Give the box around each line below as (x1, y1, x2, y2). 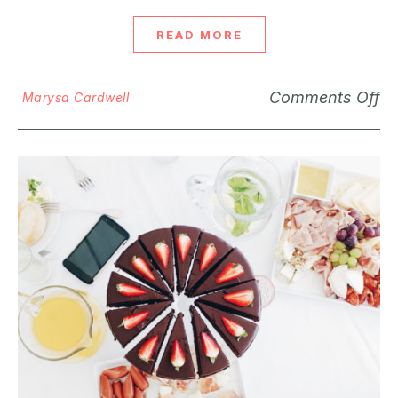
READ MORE (155, 28, 243, 42)
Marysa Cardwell (21, 90, 129, 105)
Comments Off (269, 88, 380, 107)
